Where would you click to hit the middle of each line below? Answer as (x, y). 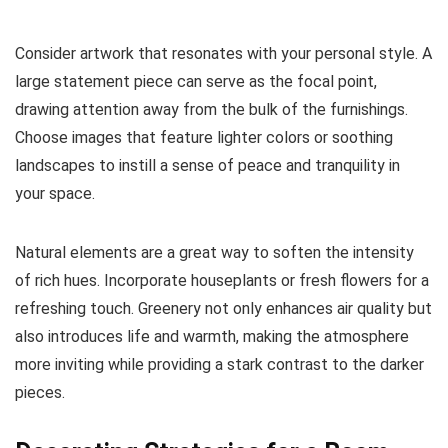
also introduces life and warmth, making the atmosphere (212, 337)
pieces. (40, 393)
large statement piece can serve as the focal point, (196, 82)
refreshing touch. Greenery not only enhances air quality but (223, 309)
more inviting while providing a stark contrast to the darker (219, 365)
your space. (55, 194)
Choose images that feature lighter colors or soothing (204, 138)
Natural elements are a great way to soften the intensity (214, 253)
